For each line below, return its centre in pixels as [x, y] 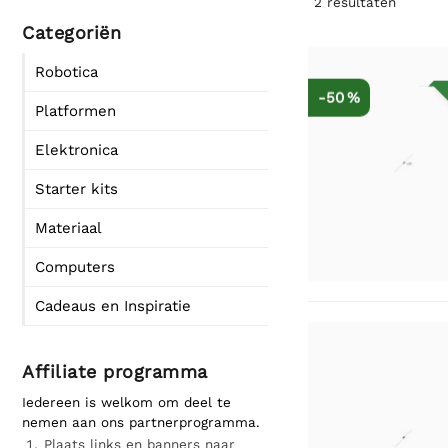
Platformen [75, 111]
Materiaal [68, 228]
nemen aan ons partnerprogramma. [141, 422]
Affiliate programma [115, 371]
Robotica [66, 72]
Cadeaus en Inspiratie [113, 306]
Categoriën [71, 32]
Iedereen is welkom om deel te [126, 402]
